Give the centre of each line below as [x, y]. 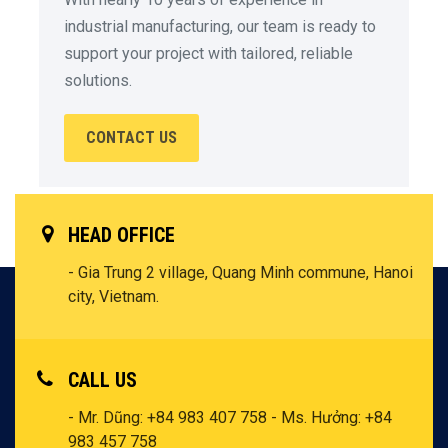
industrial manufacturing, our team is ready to [220, 27]
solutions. [98, 81]
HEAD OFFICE [121, 235]
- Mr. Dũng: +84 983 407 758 [169, 418]
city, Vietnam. [113, 297]
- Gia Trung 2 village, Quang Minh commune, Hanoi [240, 273]
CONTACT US [131, 138]
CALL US [102, 380]
